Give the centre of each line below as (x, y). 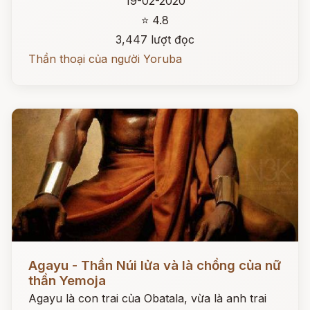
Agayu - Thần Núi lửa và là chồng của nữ (155, 265)
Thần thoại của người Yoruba (105, 59)
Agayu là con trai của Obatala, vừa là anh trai (147, 298)
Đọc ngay (37, 255)
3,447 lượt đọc (155, 39)
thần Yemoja (67, 281)
